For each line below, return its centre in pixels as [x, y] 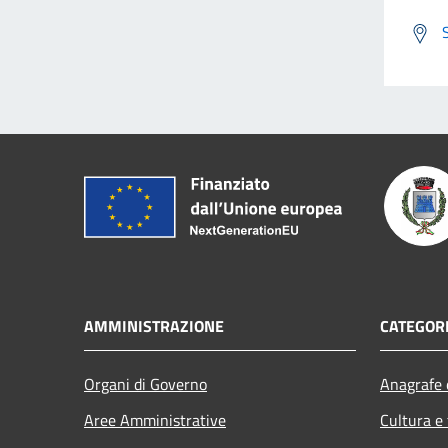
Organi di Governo [145, 383]
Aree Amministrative [155, 419]
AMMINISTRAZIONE [154, 325]
